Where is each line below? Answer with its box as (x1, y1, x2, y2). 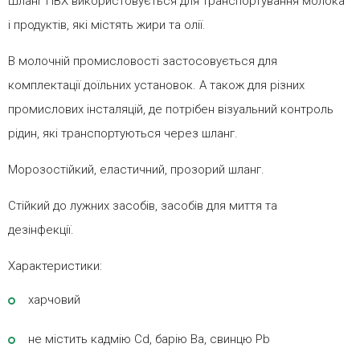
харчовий (28, 292, 80, 308)
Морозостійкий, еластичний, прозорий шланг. (8, 162, 264, 178)
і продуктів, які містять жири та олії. (8, 18, 206, 33)
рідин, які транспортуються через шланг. (8, 126, 238, 141)
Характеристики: (8, 259, 102, 274)
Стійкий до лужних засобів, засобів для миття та (8, 198, 277, 214)
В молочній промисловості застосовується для (8, 54, 277, 69)
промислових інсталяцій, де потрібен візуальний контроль (8, 102, 333, 117)
